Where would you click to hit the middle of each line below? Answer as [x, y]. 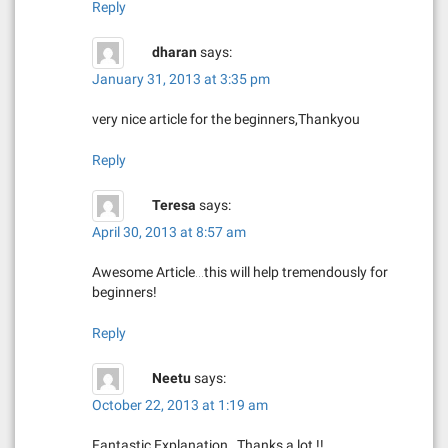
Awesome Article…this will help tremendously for [240, 272]
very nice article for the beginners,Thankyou [226, 119]
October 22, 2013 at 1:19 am [180, 405]
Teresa [174, 204]
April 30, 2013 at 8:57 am [169, 232]
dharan [174, 51]
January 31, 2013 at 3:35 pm [181, 79]
